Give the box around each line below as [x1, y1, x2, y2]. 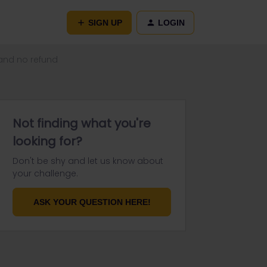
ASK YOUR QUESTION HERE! [33, 197, 151, 207]
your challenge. [13, 167, 78, 179]
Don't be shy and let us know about [13, 155, 163, 167]
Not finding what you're [13, 115, 151, 132]
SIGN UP [88, 17, 122, 27]
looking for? [13, 133, 82, 150]
